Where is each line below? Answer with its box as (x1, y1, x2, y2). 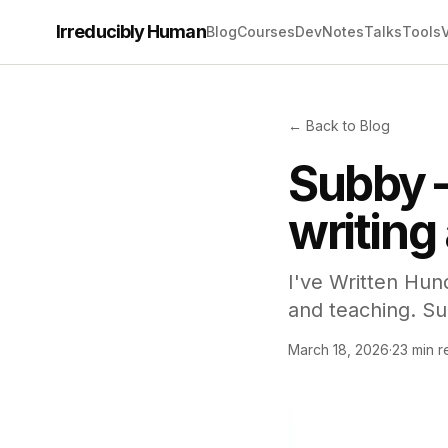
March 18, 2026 (288, 341, 389, 358)
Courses (236, 23, 295, 40)
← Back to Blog (288, 117, 390, 134)
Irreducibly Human (56, 21, 206, 42)
